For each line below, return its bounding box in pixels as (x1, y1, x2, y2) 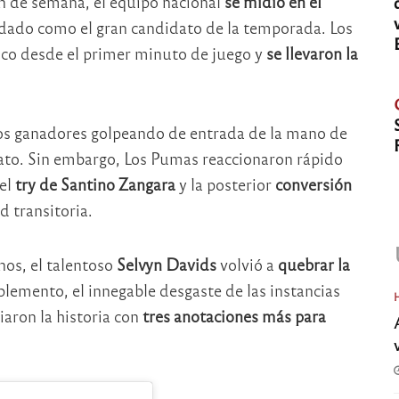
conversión (274, 174, 352, 195)
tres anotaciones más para (138, 305, 326, 326)
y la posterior (175, 174, 275, 195)
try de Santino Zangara (14, 174, 175, 195)
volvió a (216, 253, 278, 274)
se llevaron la (265, 42, 358, 63)
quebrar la (277, 253, 350, 274)
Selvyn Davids (116, 253, 216, 274)
